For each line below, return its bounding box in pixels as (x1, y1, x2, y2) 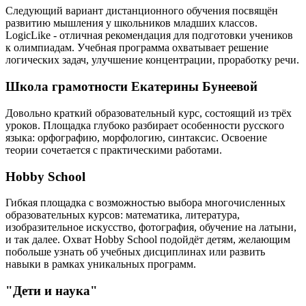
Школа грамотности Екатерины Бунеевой (5, 79, 258, 94)
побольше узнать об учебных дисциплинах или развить (5, 246, 265, 258)
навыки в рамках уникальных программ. (5, 258, 196, 270)
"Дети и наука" (5, 283, 98, 298)
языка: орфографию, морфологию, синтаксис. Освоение (5, 131, 267, 143)
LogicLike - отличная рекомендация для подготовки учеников (5, 29, 293, 42)
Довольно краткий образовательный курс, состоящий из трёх (5, 107, 292, 119)
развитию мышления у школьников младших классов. (5, 17, 258, 29)
